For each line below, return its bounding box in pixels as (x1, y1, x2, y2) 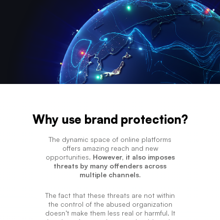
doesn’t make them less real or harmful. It (45, 208, 175, 217)
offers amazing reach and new (62, 143, 158, 152)
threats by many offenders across (54, 161, 166, 170)
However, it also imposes (92, 152, 175, 161)
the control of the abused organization (48, 199, 172, 208)
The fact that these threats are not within (45, 191, 175, 199)
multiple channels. (79, 170, 141, 179)
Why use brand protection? (32, 111, 188, 127)
